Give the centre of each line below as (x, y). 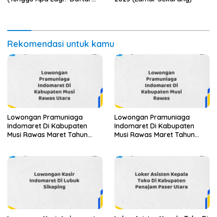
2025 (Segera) (137, 143)
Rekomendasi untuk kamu (61, 44)
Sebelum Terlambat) (40, 8)
